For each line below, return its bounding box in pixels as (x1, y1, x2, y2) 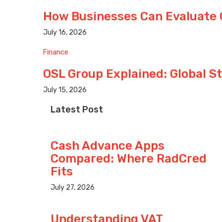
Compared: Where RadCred (51, 152, 207, 166)
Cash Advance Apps (51, 139, 165, 153)
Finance (43, 48, 68, 57)
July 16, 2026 (43, 28, 87, 37)
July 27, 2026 (51, 183, 95, 192)
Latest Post (51, 104, 103, 115)
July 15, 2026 (43, 86, 87, 95)
